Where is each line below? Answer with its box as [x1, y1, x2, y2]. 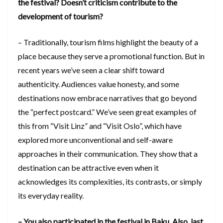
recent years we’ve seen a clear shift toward [18, 65, 164, 75]
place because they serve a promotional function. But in [18, 51, 205, 61]
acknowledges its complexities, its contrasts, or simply [18, 176, 202, 186]
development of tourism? [18, 11, 105, 21]
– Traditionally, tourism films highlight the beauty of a [18, 37, 198, 47]
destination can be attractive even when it [18, 162, 159, 172]
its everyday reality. [18, 190, 85, 200]
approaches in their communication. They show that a [18, 148, 198, 158]
